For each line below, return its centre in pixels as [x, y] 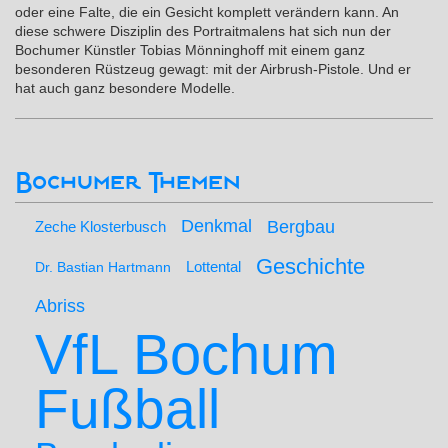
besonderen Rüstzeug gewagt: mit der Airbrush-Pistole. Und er [213, 69]
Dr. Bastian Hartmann [103, 267]
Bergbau [301, 227]
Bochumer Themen [128, 183]
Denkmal [216, 226]
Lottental [213, 266]
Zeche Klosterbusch [100, 226]
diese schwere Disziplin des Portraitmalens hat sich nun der [203, 31]
